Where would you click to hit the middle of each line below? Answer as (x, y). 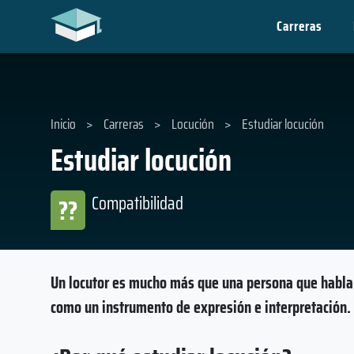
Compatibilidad (137, 203)
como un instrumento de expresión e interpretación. (201, 307)
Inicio (63, 124)
